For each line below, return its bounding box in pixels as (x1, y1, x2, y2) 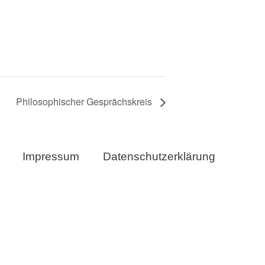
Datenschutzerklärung (102, 150, 215, 163)
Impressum (22, 150, 79, 163)
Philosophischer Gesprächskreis (16, 94, 154, 108)
